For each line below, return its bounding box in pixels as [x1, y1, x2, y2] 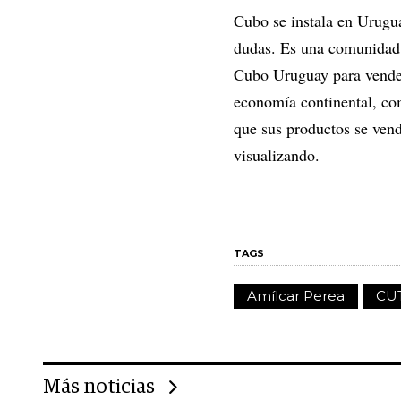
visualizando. [234, 144, 325, 166]
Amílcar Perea [247, 287, 345, 304]
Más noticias [43, 378, 158, 397]
